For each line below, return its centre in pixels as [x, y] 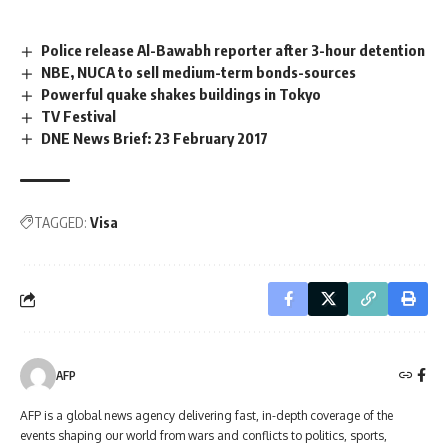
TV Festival [79, 115]
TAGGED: [60, 223]
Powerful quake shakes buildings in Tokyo [181, 93]
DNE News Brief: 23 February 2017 [155, 137]
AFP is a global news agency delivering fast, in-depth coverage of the [206, 416]
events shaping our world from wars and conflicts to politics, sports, [203, 436]
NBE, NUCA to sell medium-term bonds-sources [199, 71]
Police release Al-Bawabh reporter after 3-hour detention [233, 50]
